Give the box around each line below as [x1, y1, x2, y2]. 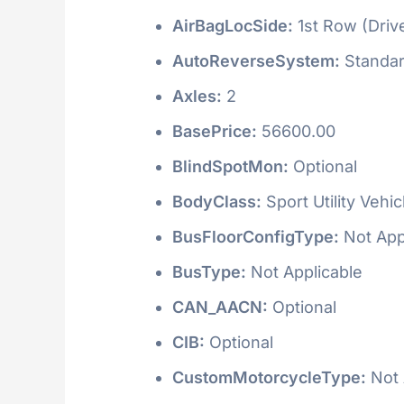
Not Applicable [246, 262, 363, 281]
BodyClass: [172, 191, 262, 211]
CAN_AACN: [172, 297, 268, 317]
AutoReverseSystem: [172, 50, 340, 70]
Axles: [172, 86, 222, 106]
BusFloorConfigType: [172, 226, 339, 246]
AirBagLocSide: [172, 15, 293, 35]
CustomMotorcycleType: [172, 367, 366, 387]
